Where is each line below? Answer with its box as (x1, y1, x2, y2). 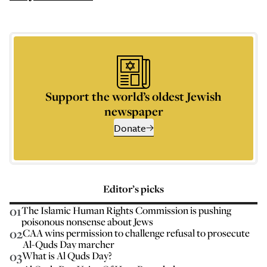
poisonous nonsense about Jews (21, 215, 153, 228)
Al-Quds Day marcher (23, 237, 114, 251)
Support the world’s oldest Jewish (45, 88, 222, 104)
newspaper (104, 103, 163, 119)
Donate (113, 120, 146, 135)
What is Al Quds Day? (22, 249, 112, 262)
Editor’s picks (103, 182, 164, 195)
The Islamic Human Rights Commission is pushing (21, 203, 231, 217)
